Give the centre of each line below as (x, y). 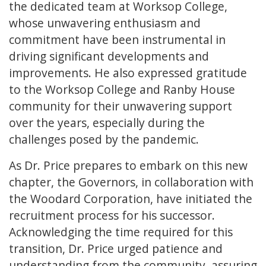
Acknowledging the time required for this (121, 232)
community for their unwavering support (121, 106)
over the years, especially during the (107, 123)
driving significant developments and (109, 56)
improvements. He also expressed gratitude (128, 73)
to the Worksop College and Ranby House (122, 90)
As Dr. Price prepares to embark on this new (128, 166)
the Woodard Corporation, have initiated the (131, 199)
